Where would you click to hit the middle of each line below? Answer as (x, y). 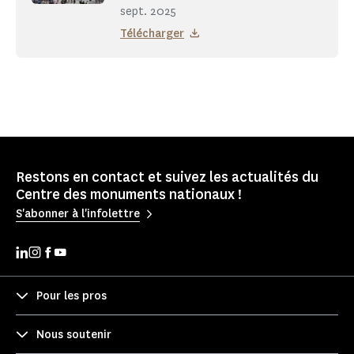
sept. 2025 (148, 12)
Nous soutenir (74, 334)
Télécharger (152, 34)
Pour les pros (72, 296)
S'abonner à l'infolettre (78, 213)
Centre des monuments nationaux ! (129, 195)
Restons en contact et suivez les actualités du (167, 177)
